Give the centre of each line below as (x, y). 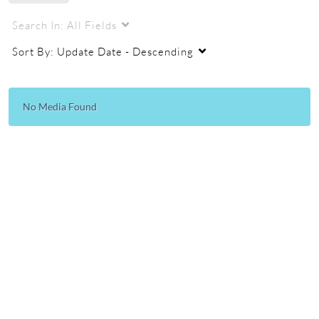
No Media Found (60, 106)
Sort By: (35, 51)
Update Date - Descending (125, 51)
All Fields (92, 25)
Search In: (40, 25)
